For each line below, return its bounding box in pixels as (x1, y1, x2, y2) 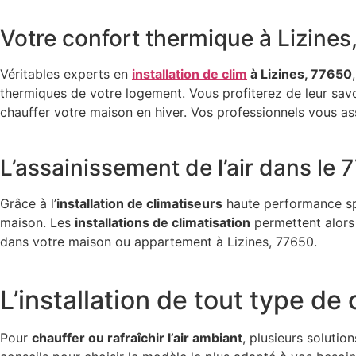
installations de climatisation (75, 215, 250, 231)
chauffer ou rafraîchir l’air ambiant (32, 329, 242, 346)
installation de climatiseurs (56, 195, 222, 212)
